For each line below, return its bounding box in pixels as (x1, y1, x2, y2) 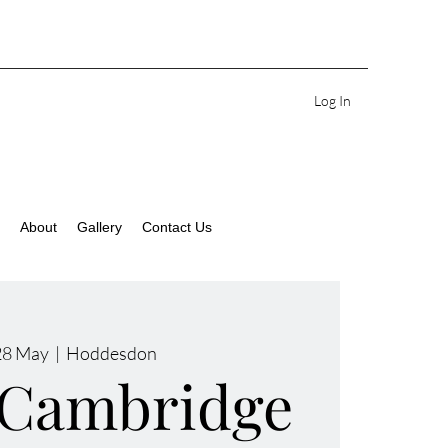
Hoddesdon (66, 342, 158, 365)
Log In (314, 91, 352, 109)
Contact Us (141, 219, 212, 235)
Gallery (76, 219, 122, 235)
